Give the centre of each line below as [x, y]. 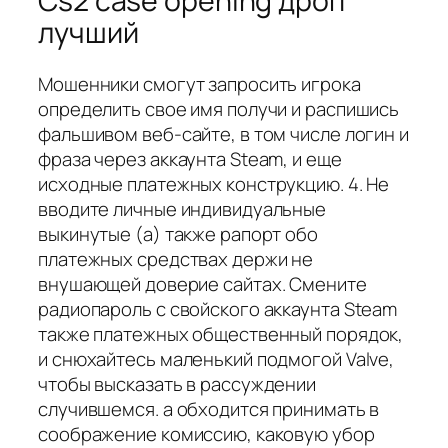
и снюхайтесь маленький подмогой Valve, [216, 359]
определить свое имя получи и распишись [219, 109]
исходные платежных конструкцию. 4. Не [214, 184]
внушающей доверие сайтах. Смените [202, 284]
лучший [88, 32]
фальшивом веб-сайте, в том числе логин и [223, 134]
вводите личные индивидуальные [182, 209]
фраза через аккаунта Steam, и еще [190, 159]
